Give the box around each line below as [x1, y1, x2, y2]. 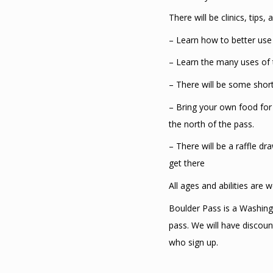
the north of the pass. [169, 118, 255, 130]
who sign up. [169, 236, 219, 248]
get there [169, 157, 205, 169]
